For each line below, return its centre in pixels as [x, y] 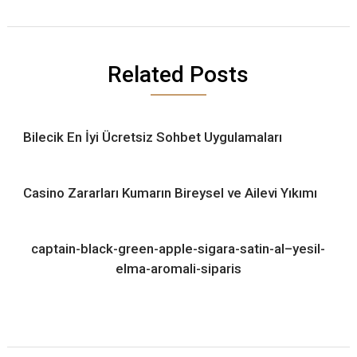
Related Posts [178, 74]
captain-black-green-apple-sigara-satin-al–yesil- [178, 248]
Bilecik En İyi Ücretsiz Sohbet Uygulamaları [152, 137]
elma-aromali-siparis [178, 268]
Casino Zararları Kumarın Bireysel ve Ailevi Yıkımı [170, 192]
